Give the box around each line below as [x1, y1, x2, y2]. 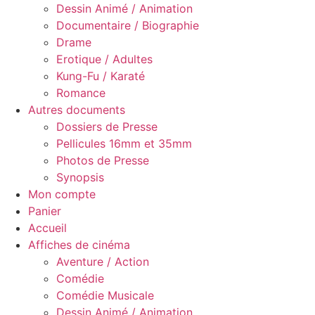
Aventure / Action [56, 255, 149, 269]
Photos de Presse [56, 153, 149, 167]
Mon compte [28, 187, 96, 201]
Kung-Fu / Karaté [56, 69, 145, 83]
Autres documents [28, 103, 125, 117]
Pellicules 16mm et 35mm [56, 136, 192, 150]
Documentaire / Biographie [56, 18, 199, 32]
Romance [56, 86, 105, 100]
